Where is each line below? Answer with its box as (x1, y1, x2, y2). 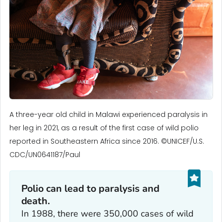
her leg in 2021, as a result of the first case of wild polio (9, 123, 199, 133)
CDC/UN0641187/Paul (9, 150, 80, 160)
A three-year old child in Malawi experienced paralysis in (9, 110, 208, 120)
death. (21, 194, 51, 208)
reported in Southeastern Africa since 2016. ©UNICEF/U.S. (9, 136, 204, 147)
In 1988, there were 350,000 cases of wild (21, 207, 194, 220)
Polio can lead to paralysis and (21, 181, 160, 195)
